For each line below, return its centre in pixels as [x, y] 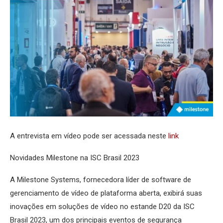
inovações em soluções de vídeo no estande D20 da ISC [102, 207]
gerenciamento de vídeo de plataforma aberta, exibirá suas [106, 193]
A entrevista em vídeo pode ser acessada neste [89, 136]
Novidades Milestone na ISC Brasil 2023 [75, 158]
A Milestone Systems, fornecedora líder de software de [101, 180]
